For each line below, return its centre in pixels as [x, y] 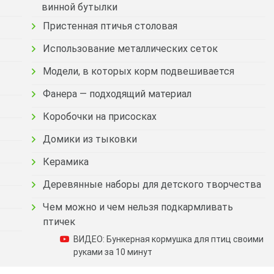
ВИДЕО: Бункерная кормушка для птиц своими [168, 239]
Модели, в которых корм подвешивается [139, 71]
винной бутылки [79, 7]
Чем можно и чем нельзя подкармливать [138, 207]
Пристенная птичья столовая [110, 26]
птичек [59, 222]
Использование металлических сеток [130, 49]
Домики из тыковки [90, 139]
